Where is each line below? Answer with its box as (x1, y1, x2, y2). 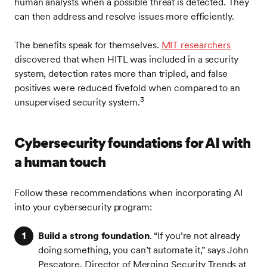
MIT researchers (161, 39, 231, 51)
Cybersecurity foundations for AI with (14, 134, 250, 151)
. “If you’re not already (149, 230, 241, 241)
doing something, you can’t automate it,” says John (38, 244, 249, 256)
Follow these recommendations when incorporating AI (14, 187, 243, 198)
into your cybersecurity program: (14, 201, 154, 213)
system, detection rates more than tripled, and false (14, 68, 228, 79)
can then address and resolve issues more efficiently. (14, 11, 237, 22)
